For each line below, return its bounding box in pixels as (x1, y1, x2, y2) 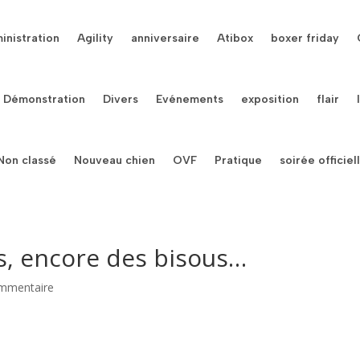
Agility (77, 31, 114, 45)
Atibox (217, 31, 254, 45)
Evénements (156, 92, 224, 106)
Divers (103, 92, 139, 106)
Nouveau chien (74, 153, 156, 167)
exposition (241, 92, 300, 106)
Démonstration (3, 92, 86, 106)
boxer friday (271, 31, 340, 45)
